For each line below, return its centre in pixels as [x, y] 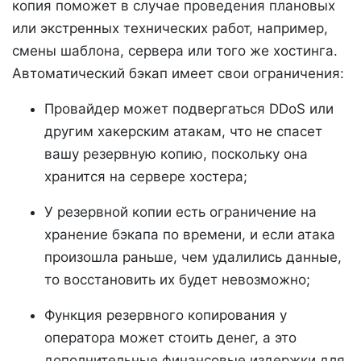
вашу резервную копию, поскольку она [176, 154]
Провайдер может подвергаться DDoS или [189, 108]
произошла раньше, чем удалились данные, [193, 257]
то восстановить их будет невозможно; [177, 279]
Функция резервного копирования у [166, 315]
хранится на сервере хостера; [146, 176]
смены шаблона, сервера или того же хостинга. [175, 50]
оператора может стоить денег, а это [170, 337]
